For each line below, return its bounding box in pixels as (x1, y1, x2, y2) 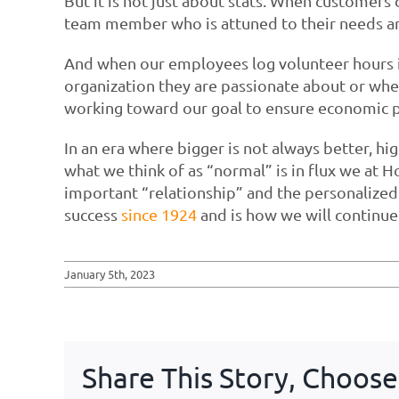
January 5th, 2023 (64, 265, 155, 281)
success (63, 204, 121, 224)
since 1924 (120, 204, 197, 224)
